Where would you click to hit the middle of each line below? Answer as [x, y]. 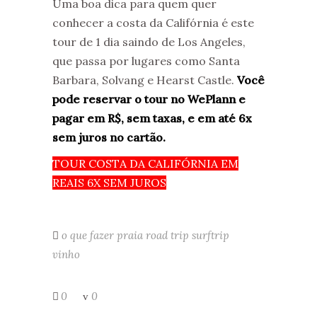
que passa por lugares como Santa [146, 60]
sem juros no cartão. [109, 137]
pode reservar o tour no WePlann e [149, 99]
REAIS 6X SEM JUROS [109, 182]
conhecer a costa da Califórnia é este [153, 22]
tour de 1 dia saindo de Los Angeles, [149, 41]
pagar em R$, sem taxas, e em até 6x [152, 118]
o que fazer [88, 235]
